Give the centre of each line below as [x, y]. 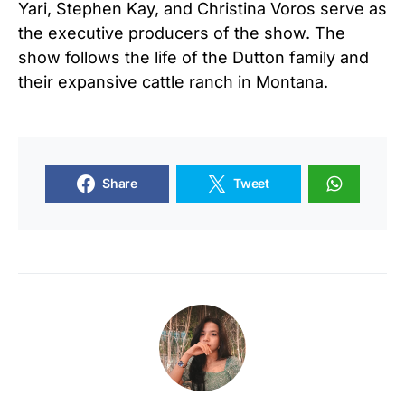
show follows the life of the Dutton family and [193, 57]
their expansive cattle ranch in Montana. [173, 81]
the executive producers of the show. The [182, 33]
